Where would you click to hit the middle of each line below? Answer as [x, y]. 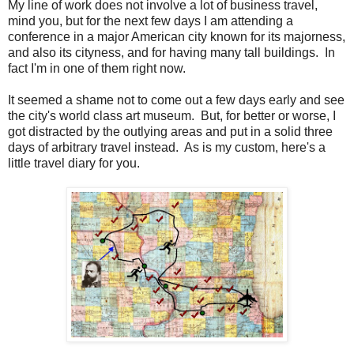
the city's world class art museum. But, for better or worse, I [172, 115]
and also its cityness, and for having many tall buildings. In [171, 52]
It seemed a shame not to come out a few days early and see [176, 100]
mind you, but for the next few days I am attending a [151, 21]
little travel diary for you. [74, 163]
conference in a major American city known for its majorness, [177, 36]
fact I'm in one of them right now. [97, 68]
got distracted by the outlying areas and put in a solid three [170, 131]
